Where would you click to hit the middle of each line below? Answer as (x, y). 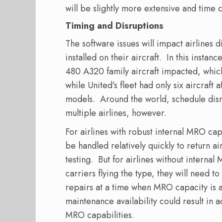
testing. (79, 160)
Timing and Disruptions (114, 26)
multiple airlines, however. (117, 113)
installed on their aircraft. (113, 58)
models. (80, 99)
